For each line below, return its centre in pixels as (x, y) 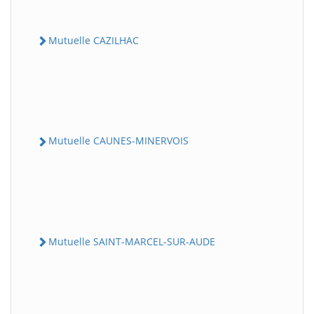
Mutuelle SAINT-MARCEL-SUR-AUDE (132, 241)
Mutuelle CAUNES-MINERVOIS (118, 141)
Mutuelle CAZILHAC (94, 40)
